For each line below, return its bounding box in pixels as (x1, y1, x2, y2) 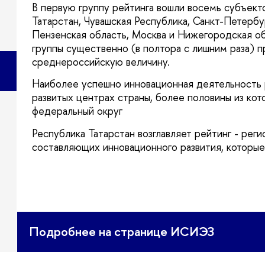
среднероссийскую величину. (32, 54, 170, 69)
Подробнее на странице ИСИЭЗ (29, 223, 214, 241)
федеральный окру (32, 104, 122, 119)
